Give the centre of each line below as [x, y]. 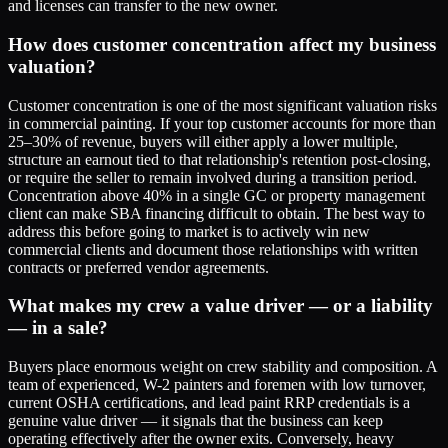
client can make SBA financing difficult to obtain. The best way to [216, 213]
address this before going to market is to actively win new [189, 231]
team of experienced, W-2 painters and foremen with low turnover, [217, 384]
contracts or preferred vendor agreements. [138, 267]
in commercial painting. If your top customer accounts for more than [222, 123]
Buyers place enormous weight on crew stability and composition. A [222, 366]
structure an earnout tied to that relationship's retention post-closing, [219, 159]
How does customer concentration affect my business [222, 44]
